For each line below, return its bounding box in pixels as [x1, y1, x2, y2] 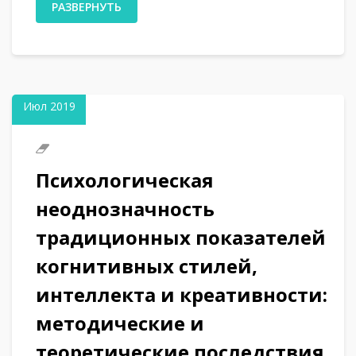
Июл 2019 [22, 98, 75, 114]
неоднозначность [36, 195, 215, 222]
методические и [36, 309, 204, 336]
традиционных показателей [36, 223, 326, 250]
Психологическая [36, 166, 214, 193]
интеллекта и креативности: [36, 281, 327, 308]
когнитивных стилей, [36, 252, 257, 279]
